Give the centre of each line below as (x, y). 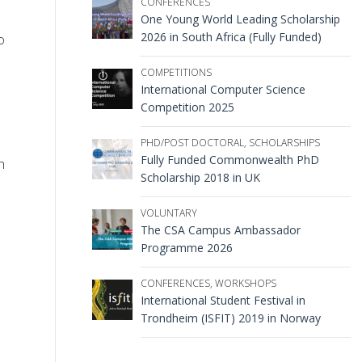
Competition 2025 (187, 107)
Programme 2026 (186, 247)
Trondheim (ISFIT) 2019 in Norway (230, 318)
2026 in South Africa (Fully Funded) (231, 36)
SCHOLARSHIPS (284, 142)
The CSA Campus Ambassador (220, 229)
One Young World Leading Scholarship (240, 19)
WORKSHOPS (245, 283)
